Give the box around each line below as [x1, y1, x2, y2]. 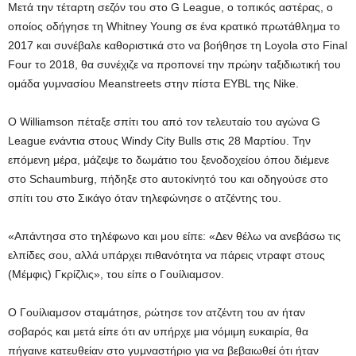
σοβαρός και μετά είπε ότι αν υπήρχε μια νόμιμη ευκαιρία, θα [8, 325, 308, 338]
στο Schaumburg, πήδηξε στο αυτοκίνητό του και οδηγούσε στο [8, 172, 328, 185]
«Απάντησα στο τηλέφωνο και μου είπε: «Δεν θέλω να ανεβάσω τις [8, 230, 341, 242]
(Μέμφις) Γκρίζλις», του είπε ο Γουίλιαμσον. [8, 268, 224, 281]
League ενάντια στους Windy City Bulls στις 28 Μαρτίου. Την [8, 134, 311, 147]
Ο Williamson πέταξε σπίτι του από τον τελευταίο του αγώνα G [8, 115, 320, 128]
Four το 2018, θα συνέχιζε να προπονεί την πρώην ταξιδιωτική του [8, 58, 341, 71]
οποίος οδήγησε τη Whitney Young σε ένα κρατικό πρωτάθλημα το [8, 20, 340, 33]
